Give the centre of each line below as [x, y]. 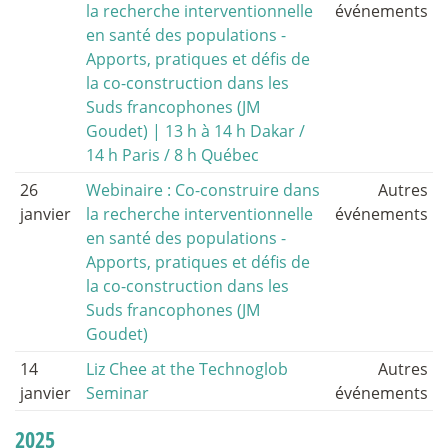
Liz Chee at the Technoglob [187, 369]
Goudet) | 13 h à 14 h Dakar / [196, 131]
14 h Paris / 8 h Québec [173, 155]
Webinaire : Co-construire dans [203, 190]
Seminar [118, 393]
